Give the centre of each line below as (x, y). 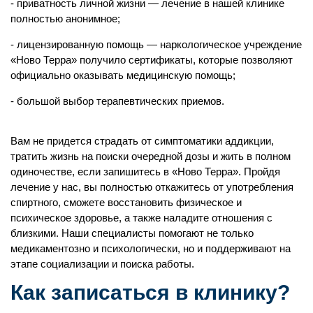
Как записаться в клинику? (150, 292)
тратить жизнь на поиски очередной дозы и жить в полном (151, 156)
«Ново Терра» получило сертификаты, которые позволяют (152, 59)
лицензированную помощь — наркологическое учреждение (159, 44)
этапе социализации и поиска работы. (102, 263)
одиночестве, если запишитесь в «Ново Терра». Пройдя (145, 171)
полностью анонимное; (65, 18)
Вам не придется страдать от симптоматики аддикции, (142, 140)
